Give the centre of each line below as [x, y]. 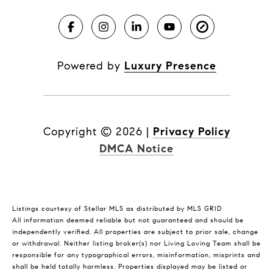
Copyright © [77, 132]
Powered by [90, 66]
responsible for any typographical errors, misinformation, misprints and [136, 255]
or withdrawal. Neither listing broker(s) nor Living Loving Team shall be [136, 244]
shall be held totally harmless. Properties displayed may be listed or [130, 267]
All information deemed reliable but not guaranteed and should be [128, 221]
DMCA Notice [136, 149]
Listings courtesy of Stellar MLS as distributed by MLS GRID [117, 209]
